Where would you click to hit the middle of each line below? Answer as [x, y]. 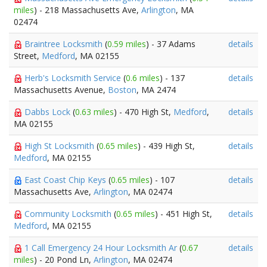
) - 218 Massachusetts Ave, [88, 10]
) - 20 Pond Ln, [64, 260]
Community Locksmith [69, 214]
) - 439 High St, [166, 146]
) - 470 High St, [144, 112]
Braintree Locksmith [65, 44]
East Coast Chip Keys [66, 180]
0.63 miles [94, 112]
